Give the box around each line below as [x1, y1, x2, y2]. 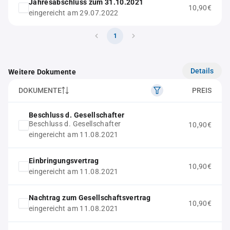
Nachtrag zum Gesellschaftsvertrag [29, 194, 151, 202]
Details [190, 66, 214, 75]
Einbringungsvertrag [29, 157, 99, 165]
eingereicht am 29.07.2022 [29, 9, 119, 17]
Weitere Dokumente [8, 68, 76, 76]
